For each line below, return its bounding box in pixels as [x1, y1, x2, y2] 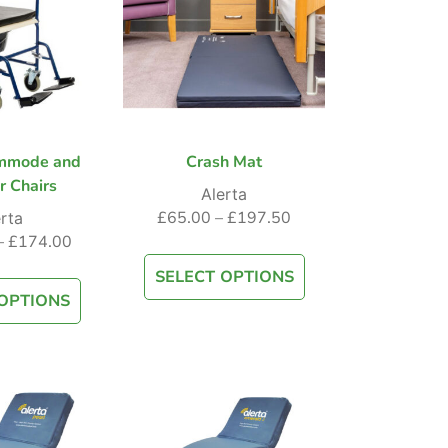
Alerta [201, 184, 247, 205]
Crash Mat [186, 151, 262, 174]
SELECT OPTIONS [154, 266, 294, 289]
